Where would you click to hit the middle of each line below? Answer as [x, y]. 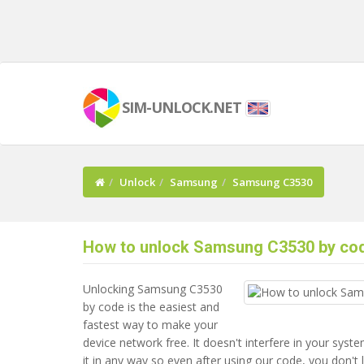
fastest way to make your [150, 325]
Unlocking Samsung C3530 [153, 289]
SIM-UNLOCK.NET [181, 108]
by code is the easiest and [151, 307]
